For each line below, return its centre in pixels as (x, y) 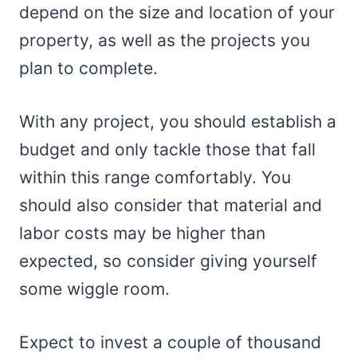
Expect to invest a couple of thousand (170, 342)
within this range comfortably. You (155, 177)
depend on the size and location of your (177, 12)
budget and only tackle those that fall (167, 149)
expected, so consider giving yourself (168, 261)
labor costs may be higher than (142, 233)
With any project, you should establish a (178, 121)
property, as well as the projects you (165, 40)
